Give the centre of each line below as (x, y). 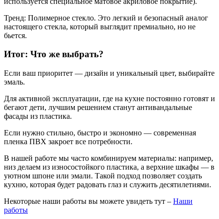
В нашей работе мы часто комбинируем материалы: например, (109, 158)
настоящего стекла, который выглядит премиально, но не (100, 26)
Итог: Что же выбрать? (54, 54)
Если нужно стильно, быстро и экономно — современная (100, 133)
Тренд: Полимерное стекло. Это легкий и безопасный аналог (106, 18)
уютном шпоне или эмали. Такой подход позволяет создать (103, 176)
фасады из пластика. (38, 116)
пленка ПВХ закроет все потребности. (68, 142)
